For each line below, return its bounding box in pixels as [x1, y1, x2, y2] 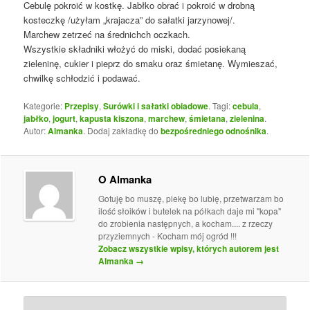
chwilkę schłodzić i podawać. [24, 71, 141, 84]
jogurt [53, 111, 76, 125]
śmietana [189, 111, 226, 125]
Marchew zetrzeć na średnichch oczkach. [24, 27, 191, 41]
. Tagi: [208, 99, 233, 111]
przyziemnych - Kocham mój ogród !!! [98, 230, 237, 242]
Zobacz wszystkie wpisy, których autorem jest [98, 242, 280, 255]
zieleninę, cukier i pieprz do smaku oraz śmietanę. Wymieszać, [24, 56, 278, 70]
